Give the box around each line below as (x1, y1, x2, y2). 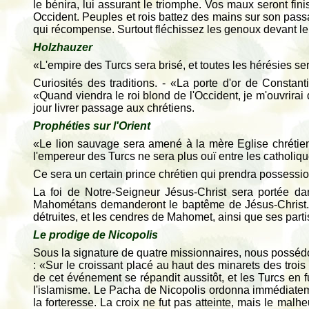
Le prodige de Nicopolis (33, 229, 158, 241)
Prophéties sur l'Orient (33, 120, 150, 132)
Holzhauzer (33, 41, 92, 53)
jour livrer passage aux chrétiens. (33, 102, 195, 114)
